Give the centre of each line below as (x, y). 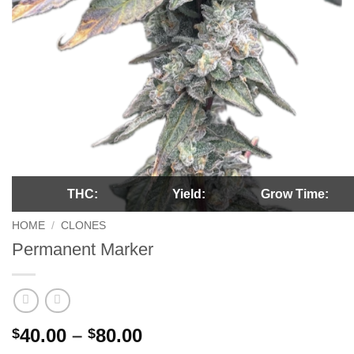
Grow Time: (295, 194)
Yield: (188, 194)
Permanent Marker (83, 250)
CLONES (84, 226)
